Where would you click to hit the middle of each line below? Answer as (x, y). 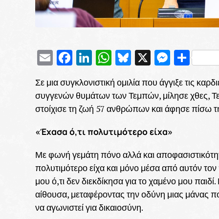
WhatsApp (147, 57)
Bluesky (157, 57)
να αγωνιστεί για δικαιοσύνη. (89, 207)
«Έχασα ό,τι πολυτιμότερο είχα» (104, 131)
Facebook (105, 57)
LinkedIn (120, 57)
